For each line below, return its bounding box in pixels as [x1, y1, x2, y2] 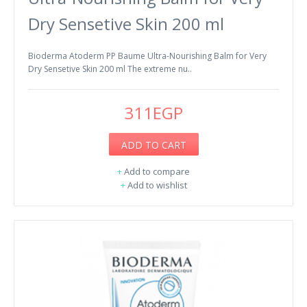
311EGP [124, 101, 183, 124]
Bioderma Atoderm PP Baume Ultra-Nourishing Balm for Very [28, 49, 267, 62]
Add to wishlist [127, 178, 187, 191]
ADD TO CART [121, 138, 186, 151]
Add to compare [124, 164, 190, 177]
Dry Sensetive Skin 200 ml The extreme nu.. [28, 62, 192, 75]
